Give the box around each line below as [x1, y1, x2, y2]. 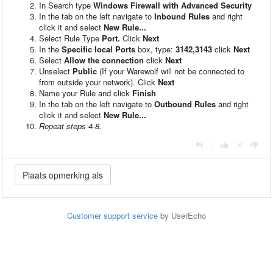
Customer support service [67, 209, 158, 221]
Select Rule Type [39, 32, 102, 44]
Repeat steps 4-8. [39, 119, 102, 132]
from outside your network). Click [39, 76, 158, 88]
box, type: [135, 43, 173, 55]
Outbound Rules [154, 97, 216, 110]
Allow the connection [64, 54, 146, 66]
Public [73, 65, 97, 77]
